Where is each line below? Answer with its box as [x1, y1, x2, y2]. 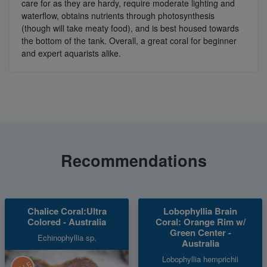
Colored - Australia [27, 215, 106, 228]
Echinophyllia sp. [37, 231, 97, 243]
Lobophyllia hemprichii [162, 253, 238, 265]
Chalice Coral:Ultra [27, 204, 107, 218]
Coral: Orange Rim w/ [155, 215, 246, 228]
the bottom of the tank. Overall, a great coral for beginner [21, 34, 237, 46]
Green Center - [169, 225, 231, 239]
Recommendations [60, 148, 207, 172]
